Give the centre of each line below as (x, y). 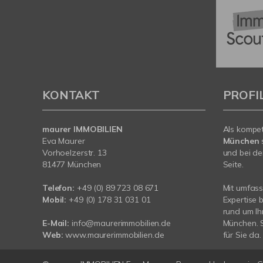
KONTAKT (71, 95)
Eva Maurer (64, 141)
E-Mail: (56, 223)
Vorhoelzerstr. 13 (75, 153)
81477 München (72, 164)
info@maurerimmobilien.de (121, 223)
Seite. (233, 164)
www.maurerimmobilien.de (115, 235)
